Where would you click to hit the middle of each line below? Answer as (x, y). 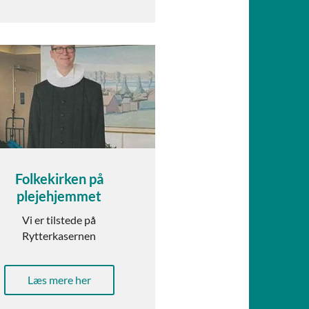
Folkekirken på (59, 179)
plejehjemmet (59, 196)
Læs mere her (59, 280)
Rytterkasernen (59, 236)
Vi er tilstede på (59, 220)
